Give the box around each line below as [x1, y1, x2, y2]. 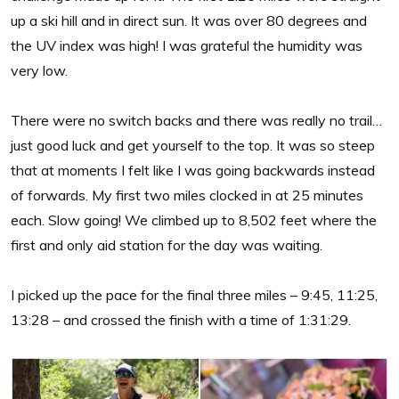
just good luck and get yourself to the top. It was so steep [11, 135, 375, 154]
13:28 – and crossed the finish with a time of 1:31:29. [11, 310, 351, 329]
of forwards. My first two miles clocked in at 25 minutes [11, 185, 363, 204]
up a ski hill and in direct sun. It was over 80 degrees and [11, 11, 367, 29]
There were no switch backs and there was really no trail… [11, 110, 382, 129]
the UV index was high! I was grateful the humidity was [11, 36, 362, 54]
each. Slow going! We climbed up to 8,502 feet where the [11, 210, 377, 229]
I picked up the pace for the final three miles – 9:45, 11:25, [11, 285, 378, 304]
